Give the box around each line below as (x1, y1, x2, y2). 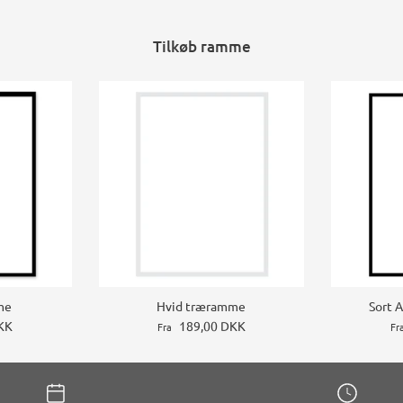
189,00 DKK (178, 318, 246, 335)
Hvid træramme (157, 298, 246, 315)
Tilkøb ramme (152, 36, 251, 58)
